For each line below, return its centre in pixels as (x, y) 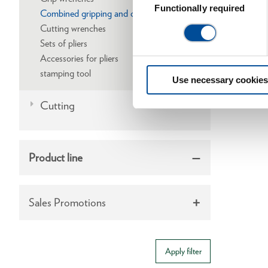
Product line (56, 157)
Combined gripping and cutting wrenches (117, 13)
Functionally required (200, 8)
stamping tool (66, 73)
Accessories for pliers (80, 58)
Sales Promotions (67, 202)
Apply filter (183, 251)
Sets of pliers (64, 43)
